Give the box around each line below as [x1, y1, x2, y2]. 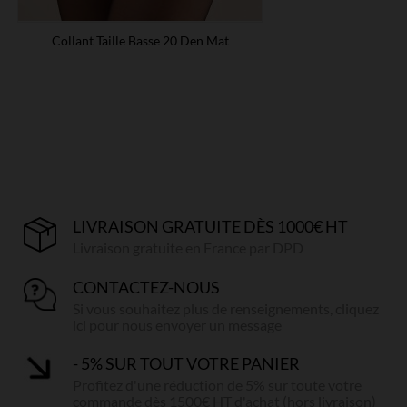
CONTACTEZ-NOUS [73, 276, 221, 297]
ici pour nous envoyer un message [73, 315, 283, 333]
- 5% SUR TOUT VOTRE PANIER [73, 352, 301, 373]
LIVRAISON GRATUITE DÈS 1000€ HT [73, 215, 349, 236]
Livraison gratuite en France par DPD [73, 238, 304, 256]
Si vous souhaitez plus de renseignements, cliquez [73, 299, 380, 317]
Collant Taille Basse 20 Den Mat [51, 32, 229, 48]
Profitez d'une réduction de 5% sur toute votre [73, 375, 362, 393]
